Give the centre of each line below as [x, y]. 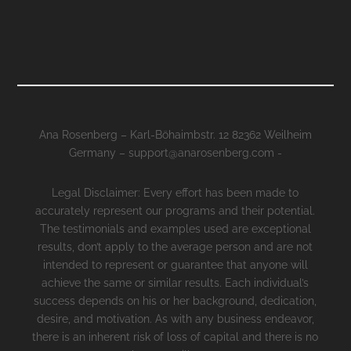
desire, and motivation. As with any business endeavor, [175, 319]
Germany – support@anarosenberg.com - [175, 153]
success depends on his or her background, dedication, [175, 301]
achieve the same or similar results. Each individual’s [175, 283]
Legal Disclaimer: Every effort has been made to [175, 193]
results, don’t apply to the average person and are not [175, 247]
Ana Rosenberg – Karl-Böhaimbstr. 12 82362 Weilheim [175, 135]
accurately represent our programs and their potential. [175, 211]
